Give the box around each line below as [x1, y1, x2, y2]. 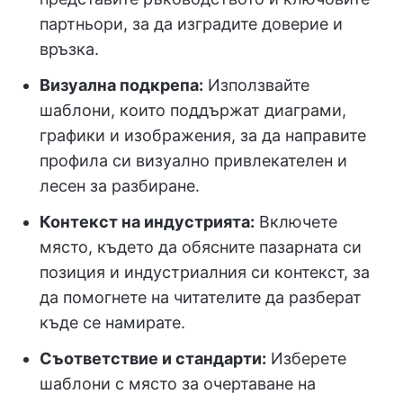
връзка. [40, 40, 99, 58]
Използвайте [203, 76, 309, 94]
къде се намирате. [40, 313, 185, 332]
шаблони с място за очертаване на [40, 374, 316, 393]
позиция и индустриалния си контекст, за [40, 263, 370, 282]
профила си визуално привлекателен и [40, 151, 347, 170]
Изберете [266, 349, 346, 368]
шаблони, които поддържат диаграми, [40, 101, 346, 120]
